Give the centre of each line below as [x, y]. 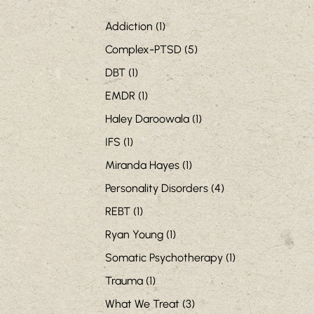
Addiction [129, 27]
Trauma [124, 281]
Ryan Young [134, 235]
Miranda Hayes [142, 165]
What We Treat [142, 304]
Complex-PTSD [143, 50]
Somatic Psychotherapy [164, 258]
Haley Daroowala [147, 119]
